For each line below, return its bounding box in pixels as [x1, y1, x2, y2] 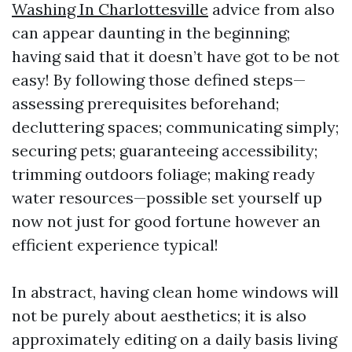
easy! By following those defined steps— [12, 70, 306, 90]
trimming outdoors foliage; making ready [12, 164, 315, 184]
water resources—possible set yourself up [12, 188, 322, 207]
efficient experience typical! [12, 235, 218, 255]
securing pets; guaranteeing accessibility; [12, 141, 317, 160]
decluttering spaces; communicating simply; [12, 117, 339, 137]
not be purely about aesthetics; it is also [12, 306, 306, 325]
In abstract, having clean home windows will [12, 282, 339, 302]
